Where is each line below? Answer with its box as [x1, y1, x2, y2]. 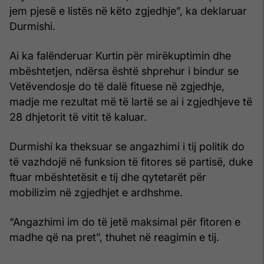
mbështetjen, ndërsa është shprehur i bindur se [9, 64, 239, 77]
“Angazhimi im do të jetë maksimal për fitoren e [9, 215, 240, 228]
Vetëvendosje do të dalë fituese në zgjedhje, [9, 80, 225, 93]
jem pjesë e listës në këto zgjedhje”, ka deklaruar [9, 4, 247, 17]
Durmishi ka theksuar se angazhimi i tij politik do [9, 140, 245, 153]
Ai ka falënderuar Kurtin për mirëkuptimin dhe [9, 49, 231, 62]
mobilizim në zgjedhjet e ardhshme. [9, 186, 183, 199]
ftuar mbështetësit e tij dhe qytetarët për [9, 170, 206, 183]
